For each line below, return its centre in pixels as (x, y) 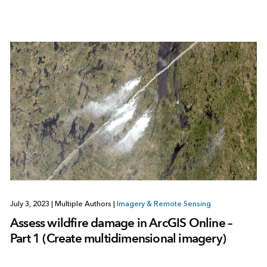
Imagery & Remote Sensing (164, 204)
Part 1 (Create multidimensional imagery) (118, 238)
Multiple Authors (83, 204)
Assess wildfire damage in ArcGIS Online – (121, 222)
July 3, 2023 (30, 204)
